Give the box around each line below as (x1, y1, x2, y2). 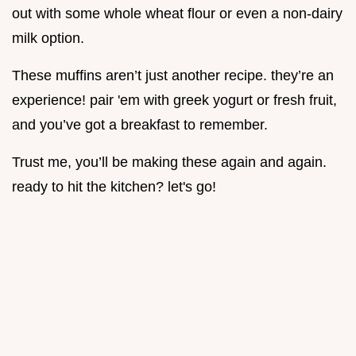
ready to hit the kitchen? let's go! (12, 179, 216, 195)
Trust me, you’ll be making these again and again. (12, 154, 327, 171)
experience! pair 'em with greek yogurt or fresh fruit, (12, 92, 337, 109)
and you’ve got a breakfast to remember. (12, 117, 268, 133)
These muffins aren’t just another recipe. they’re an (12, 68, 334, 84)
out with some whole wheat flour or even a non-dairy (12, 6, 342, 22)
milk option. (12, 30, 84, 47)
